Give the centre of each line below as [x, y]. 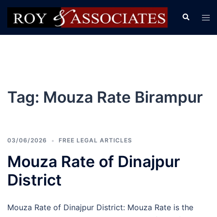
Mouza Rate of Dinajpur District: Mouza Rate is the [100, 208]
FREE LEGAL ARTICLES [95, 140]
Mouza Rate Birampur [123, 97]
